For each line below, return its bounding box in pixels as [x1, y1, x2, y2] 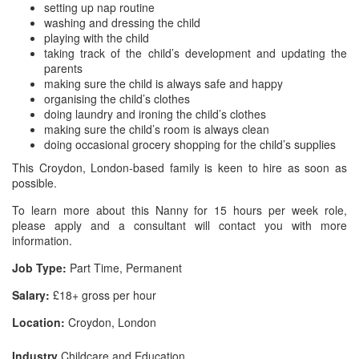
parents [44, 60, 83, 76]
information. [12, 232, 72, 248]
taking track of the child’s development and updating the [44, 45, 347, 61]
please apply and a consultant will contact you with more [12, 217, 347, 233]
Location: [12, 314, 65, 330]
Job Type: [12, 260, 67, 276]
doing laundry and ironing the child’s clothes [44, 106, 266, 122]
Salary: [12, 287, 50, 303]
